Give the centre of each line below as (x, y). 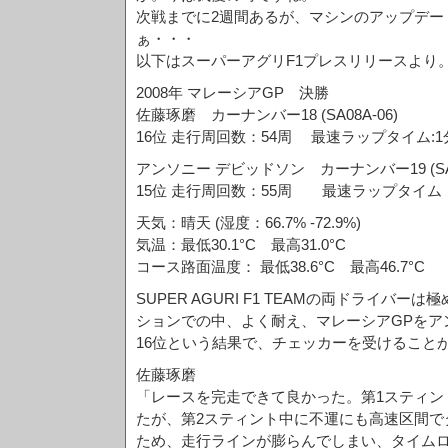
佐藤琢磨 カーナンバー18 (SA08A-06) (267, 114)
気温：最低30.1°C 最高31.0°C (241, 244)
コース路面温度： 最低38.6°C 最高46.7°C (280, 266)
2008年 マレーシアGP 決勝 (232, 92)
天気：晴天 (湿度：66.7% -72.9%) (248, 222)
